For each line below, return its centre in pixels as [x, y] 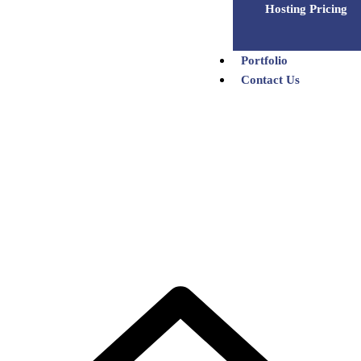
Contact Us [270, 80]
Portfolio [264, 60]
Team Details [180, 229]
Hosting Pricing [306, 9]
